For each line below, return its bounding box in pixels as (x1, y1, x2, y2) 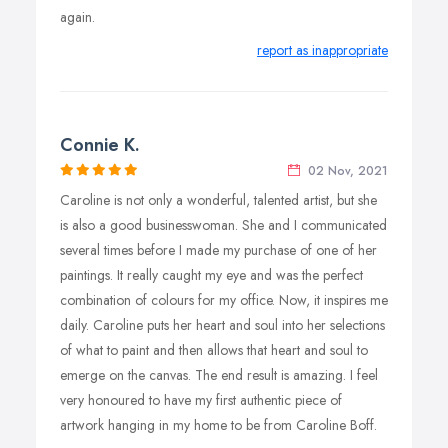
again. (60, 7, 95, 27)
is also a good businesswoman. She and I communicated (60, 215, 387, 235)
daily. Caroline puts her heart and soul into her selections (60, 315, 385, 335)
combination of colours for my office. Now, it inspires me (60, 290, 388, 310)
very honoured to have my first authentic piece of (60, 390, 342, 410)
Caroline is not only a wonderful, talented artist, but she (60, 190, 377, 210)
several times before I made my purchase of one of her (60, 240, 377, 260)
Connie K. (60, 132, 140, 158)
